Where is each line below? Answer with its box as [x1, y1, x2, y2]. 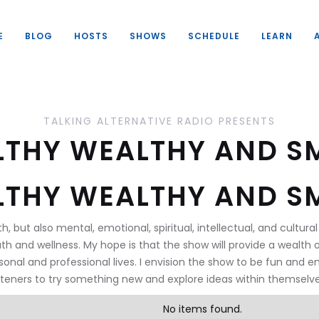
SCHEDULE [187, 29, 240, 42]
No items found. [162, 302, 242, 316]
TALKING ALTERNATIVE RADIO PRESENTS [43, 114, 276, 128]
